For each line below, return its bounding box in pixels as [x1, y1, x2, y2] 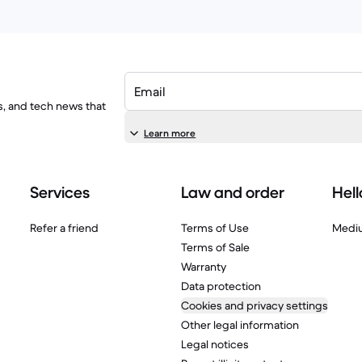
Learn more [144, 127, 196, 139]
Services [30, 183, 90, 203]
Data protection [181, 279, 262, 293]
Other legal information [181, 318, 300, 332]
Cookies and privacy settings [181, 298, 329, 313]
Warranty [181, 259, 227, 274]
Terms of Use [181, 221, 250, 235]
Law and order [181, 183, 285, 203]
